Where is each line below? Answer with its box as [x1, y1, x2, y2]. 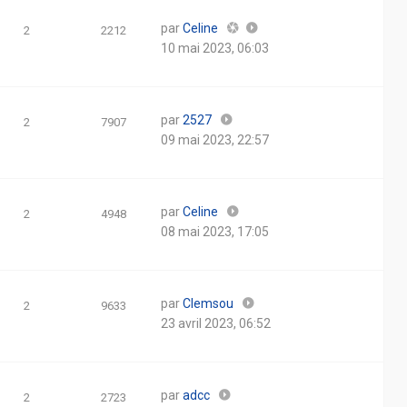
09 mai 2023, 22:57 [161, 133, 269, 147]
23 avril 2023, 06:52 [161, 316, 271, 331]
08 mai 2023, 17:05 [161, 224, 269, 239]
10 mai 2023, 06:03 [161, 41, 269, 55]
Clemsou [183, 296, 233, 311]
